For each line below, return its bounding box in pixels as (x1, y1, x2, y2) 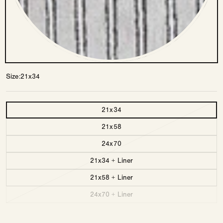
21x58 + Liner (90, 174, 133, 182)
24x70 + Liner (90, 191, 133, 199)
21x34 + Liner (90, 157, 133, 165)
